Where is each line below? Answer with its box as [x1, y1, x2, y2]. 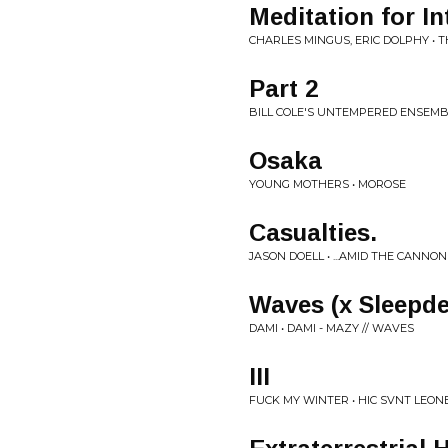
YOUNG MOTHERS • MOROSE [249, 177, 406, 191]
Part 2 [249, 75, 318, 102]
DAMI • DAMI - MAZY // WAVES [249, 321, 414, 335]
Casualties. [249, 219, 377, 246]
